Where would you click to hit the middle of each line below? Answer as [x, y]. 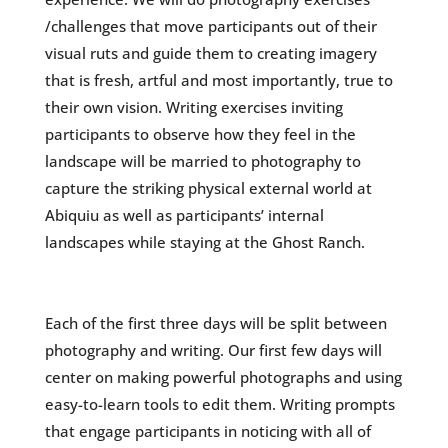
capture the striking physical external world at [208, 187]
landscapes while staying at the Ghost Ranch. [204, 241]
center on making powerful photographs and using [223, 376]
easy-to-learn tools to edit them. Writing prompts [219, 403]
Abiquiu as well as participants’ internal [184, 214]
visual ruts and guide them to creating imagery [210, 52]
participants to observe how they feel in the [200, 133]
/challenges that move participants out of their [210, 25]
